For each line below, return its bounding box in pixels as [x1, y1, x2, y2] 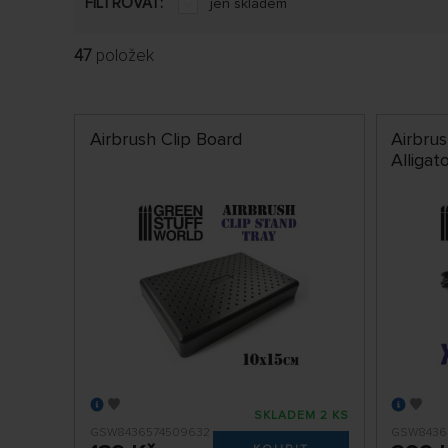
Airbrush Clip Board [89, 128, 242, 151]
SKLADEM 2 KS [254, 407, 350, 423]
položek [92, 45, 154, 66]
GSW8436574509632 [89, 424, 210, 440]
